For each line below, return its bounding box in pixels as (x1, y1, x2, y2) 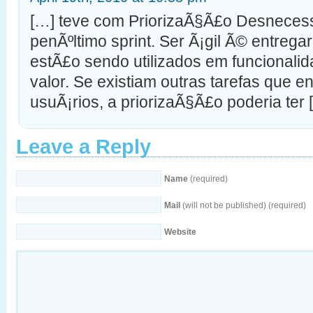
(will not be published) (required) (180, 201, 306, 211)
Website (164, 227, 196, 238)
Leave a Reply (16, 136, 151, 159)
